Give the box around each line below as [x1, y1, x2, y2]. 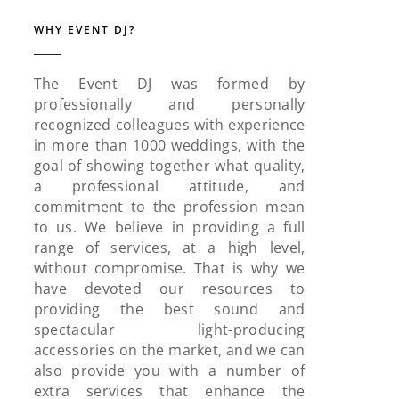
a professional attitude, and [33, 176, 305, 197]
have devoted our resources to [33, 279, 305, 299]
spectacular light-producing [33, 320, 305, 340]
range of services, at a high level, [33, 238, 305, 258]
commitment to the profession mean [33, 197, 305, 217]
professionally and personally [33, 94, 305, 115]
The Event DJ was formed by [33, 74, 305, 94]
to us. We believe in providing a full [33, 217, 305, 238]
